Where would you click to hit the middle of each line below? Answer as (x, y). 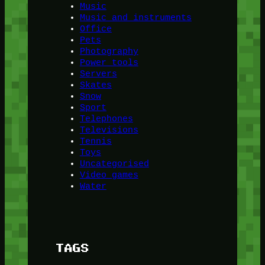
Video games (109, 175)
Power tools (109, 63)
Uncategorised (114, 164)
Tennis (96, 141)
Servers (98, 74)
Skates (96, 85)
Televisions (109, 130)
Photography (109, 51)
